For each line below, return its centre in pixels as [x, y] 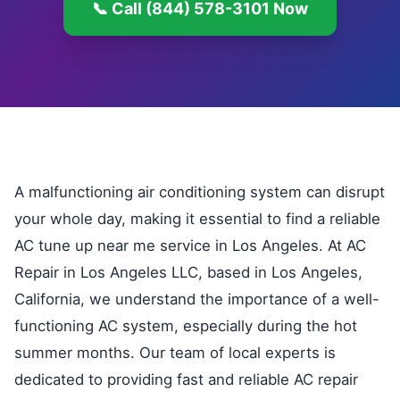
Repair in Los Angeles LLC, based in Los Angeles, [188, 272]
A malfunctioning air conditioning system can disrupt [200, 192]
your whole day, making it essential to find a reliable [197, 219]
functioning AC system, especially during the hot [186, 326]
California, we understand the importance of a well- [197, 299]
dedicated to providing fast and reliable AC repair [186, 379]
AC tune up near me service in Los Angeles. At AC [190, 246]
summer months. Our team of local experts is [175, 353]
